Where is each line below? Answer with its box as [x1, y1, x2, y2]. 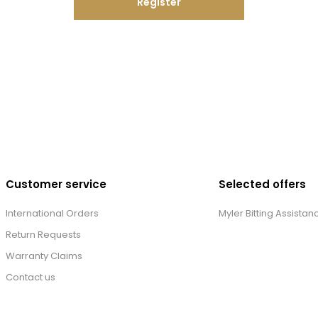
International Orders [6, 207, 99, 221]
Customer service [6, 177, 106, 192]
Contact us [6, 270, 55, 285]
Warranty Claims [6, 249, 82, 263]
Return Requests [6, 228, 81, 242]
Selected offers [219, 177, 306, 192]
